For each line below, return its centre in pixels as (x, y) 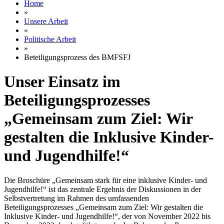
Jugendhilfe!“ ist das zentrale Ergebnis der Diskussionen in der (102, 189)
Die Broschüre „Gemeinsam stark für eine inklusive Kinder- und (105, 180)
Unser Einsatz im (62, 82)
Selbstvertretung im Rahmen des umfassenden (76, 198)
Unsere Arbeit (46, 21)
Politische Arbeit (50, 39)
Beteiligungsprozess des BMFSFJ (77, 57)
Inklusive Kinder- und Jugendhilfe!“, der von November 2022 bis (107, 216)
